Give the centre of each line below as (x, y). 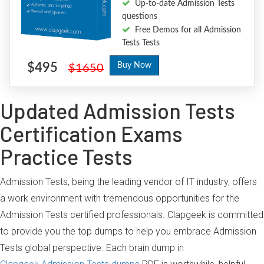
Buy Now (134, 65)
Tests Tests (141, 43)
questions (140, 16)
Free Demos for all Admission (188, 30)
